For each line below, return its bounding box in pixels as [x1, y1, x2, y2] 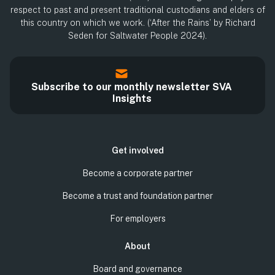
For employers [109, 213, 166, 223]
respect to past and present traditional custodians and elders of [10, 4, 265, 15]
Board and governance [93, 263, 182, 274]
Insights [112, 92, 152, 104]
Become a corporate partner [82, 168, 193, 178]
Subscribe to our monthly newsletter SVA [31, 80, 232, 93]
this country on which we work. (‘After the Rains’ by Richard [20, 17, 255, 28]
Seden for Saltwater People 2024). [68, 30, 207, 41]
